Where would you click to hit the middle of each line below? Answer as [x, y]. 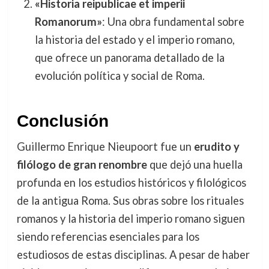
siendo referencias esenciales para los [108, 237]
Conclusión [62, 121]
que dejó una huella [195, 165]
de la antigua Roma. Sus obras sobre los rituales [130, 201]
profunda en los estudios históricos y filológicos [131, 183]
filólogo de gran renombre [82, 165]
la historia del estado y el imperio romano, [134, 40]
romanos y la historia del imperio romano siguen [131, 219]
